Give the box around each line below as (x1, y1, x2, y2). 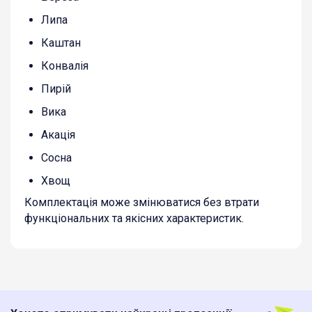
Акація (41, 128, 75, 142)
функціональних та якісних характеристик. (24, 212, 244, 226)
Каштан (41, 36, 81, 50)
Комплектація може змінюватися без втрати (24, 196, 259, 210)
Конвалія (41, 59, 88, 73)
